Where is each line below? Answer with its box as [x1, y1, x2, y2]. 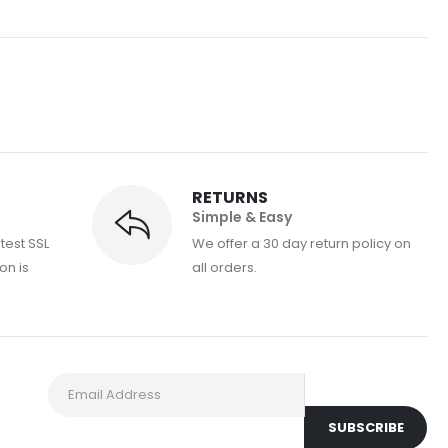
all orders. [192, 258, 257, 278]
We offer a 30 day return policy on [192, 234, 411, 254]
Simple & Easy [192, 207, 292, 228]
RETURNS [192, 186, 268, 210]
